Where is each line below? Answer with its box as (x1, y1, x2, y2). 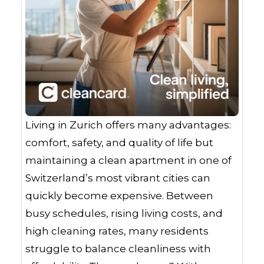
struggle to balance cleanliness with (25, 243, 211, 255)
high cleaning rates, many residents (25, 225, 209, 237)
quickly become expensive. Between (25, 190, 213, 202)
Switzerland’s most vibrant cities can (25, 172, 210, 184)
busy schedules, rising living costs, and (25, 207, 223, 219)
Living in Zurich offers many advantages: (25, 119, 231, 131)
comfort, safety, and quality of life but (25, 137, 213, 148)
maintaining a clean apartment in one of (25, 154, 232, 166)
